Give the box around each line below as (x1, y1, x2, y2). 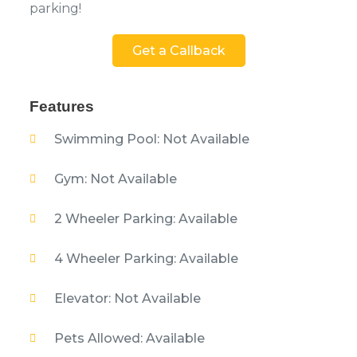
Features (29, 97, 94, 115)
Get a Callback (131, 42, 226, 58)
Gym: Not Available (53, 171, 177, 186)
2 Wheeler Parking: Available (53, 210, 237, 226)
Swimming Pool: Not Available (53, 131, 249, 147)
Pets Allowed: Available (53, 330, 205, 346)
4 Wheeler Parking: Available (53, 250, 238, 266)
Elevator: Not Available (53, 290, 201, 306)
